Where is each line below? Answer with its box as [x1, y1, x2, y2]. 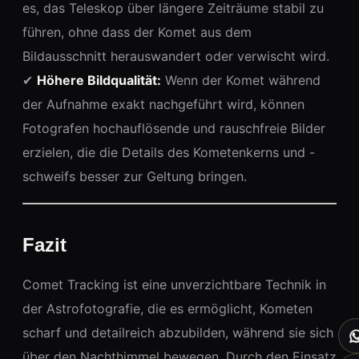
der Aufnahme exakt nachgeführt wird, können [22, 95, 305, 112]
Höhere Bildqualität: [37, 71, 161, 88]
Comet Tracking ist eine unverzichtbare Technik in [22, 276, 326, 292]
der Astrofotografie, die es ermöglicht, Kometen [22, 300, 313, 317]
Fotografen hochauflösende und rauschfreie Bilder [22, 119, 325, 136]
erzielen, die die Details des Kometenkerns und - [22, 143, 315, 160]
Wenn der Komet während [161, 71, 321, 88]
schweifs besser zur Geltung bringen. [22, 167, 247, 184]
